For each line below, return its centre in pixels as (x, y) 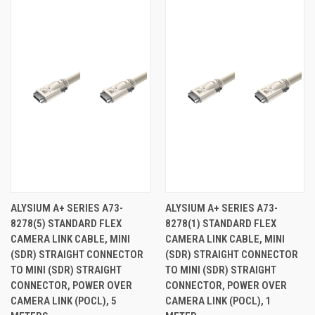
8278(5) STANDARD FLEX (66, 223)
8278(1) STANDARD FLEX (220, 223)
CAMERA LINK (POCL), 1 (218, 301)
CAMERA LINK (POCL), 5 (64, 301)
